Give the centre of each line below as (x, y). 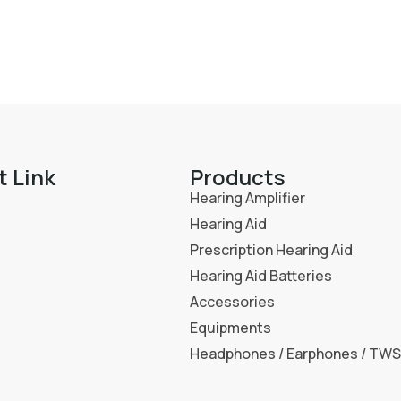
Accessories (232, 301)
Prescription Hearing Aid (271, 249)
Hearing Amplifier (247, 197)
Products (238, 176)
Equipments (230, 327)
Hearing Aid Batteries (261, 275)
